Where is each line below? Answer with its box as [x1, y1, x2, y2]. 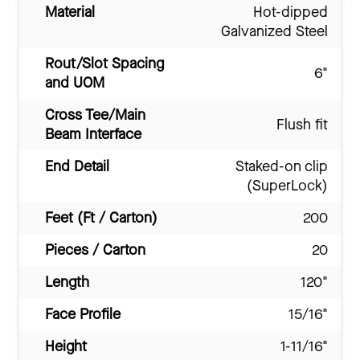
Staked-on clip [235, 157, 328, 177]
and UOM [45, 73, 104, 93]
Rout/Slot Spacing [45, 54, 164, 74]
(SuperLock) [247, 176, 328, 196]
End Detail [45, 157, 109, 177]
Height [45, 337, 87, 357]
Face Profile [45, 305, 121, 325]
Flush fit [276, 115, 328, 135]
